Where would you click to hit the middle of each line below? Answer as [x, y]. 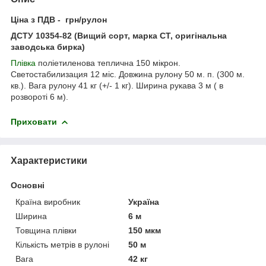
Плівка [23, 63]
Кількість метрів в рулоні [62, 244]
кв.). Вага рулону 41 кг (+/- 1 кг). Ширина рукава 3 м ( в [117, 85]
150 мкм [145, 230]
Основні [28, 185]
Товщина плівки [46, 230]
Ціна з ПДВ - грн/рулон [59, 19]
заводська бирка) [48, 47]
